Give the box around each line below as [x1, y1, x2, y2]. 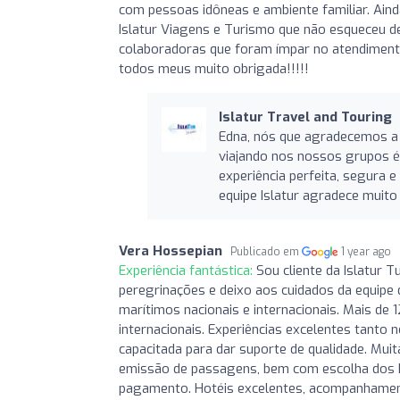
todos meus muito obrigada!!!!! [119, 59, 309, 78]
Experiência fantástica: [119, 261, 256, 279]
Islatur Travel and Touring [218, 107, 392, 126]
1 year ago [341, 244, 392, 259]
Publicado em [230, 244, 302, 259]
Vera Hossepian [119, 241, 222, 260]
